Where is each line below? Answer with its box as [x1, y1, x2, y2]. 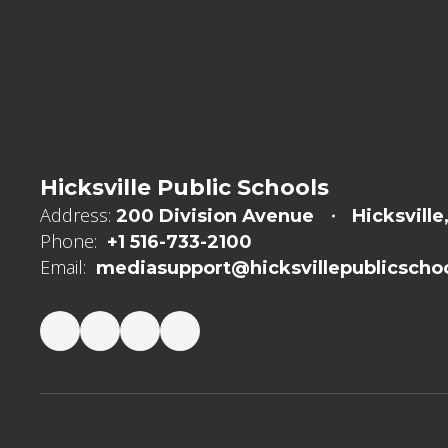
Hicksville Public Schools [40, 174, 329, 201]
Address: [40, 203, 111, 227]
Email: [40, 255, 86, 279]
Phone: [40, 229, 97, 253]
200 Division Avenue [116, 205, 314, 227]
